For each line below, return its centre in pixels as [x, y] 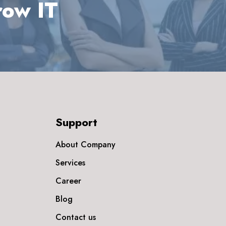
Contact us [75, 217]
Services [70, 163]
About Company [85, 145]
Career [68, 181]
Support [76, 122]
